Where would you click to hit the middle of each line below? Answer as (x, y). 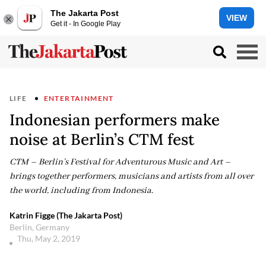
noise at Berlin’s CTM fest (102, 139)
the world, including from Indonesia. (81, 191)
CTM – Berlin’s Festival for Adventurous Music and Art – (120, 162)
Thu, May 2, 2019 (50, 238)
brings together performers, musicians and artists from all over (132, 176)
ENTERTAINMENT (79, 98)
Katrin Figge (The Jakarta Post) (66, 215)
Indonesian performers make (115, 120)
